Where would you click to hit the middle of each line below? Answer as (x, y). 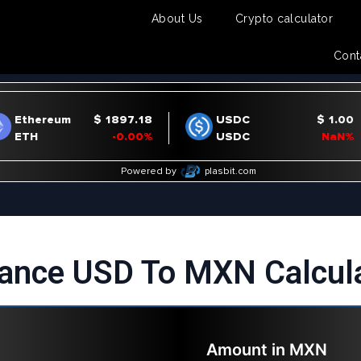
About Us (177, 18)
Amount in (245, 350)
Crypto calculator (284, 18)
